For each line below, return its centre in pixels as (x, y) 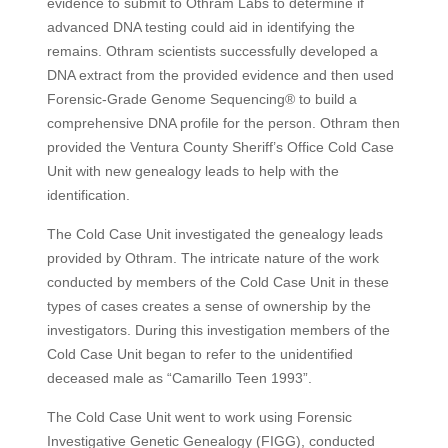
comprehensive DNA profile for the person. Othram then (223, 123)
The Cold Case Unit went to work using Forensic (199, 417)
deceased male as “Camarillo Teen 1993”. (179, 378)
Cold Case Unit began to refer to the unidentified (199, 354)
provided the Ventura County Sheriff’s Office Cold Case (220, 147)
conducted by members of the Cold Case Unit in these (217, 282)
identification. (88, 195)
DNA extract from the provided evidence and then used (220, 75)
